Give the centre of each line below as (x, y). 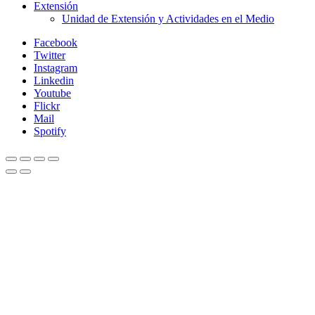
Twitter (50, 55)
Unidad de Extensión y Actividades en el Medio (168, 18)
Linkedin (54, 80)
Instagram (56, 67)
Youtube (52, 93)
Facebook (56, 42)
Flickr (47, 105)
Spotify (50, 131)
